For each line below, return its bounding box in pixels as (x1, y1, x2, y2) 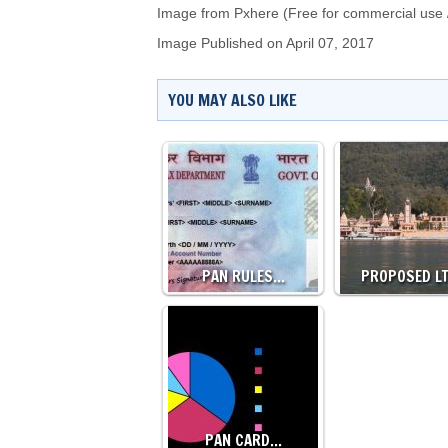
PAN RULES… (201, 266, 285, 288)
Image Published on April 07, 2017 (157, 36, 374, 52)
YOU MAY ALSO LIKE (168, 89, 297, 112)
